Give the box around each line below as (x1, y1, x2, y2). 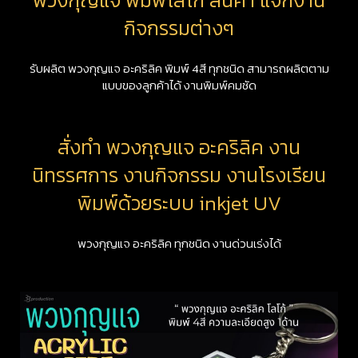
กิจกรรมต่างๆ (124, 12, 234, 43)
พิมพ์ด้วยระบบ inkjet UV (77, 187, 281, 218)
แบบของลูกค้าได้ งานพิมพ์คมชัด (101, 75, 257, 94)
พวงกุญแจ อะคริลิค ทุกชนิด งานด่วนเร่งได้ (77, 234, 281, 253)
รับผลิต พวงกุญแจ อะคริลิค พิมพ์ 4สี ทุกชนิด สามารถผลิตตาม (29, 58, 329, 78)
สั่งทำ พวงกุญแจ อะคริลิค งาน (58, 131, 300, 162)
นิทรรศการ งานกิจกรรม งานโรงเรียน (32, 159, 326, 190)
